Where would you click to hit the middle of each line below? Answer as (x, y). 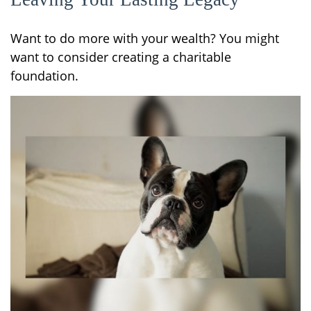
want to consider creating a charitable (121, 57)
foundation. (44, 76)
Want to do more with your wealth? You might (145, 39)
